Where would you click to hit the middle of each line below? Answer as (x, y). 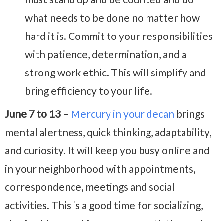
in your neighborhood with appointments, (100, 169)
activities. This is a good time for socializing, (104, 205)
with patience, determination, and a (106, 54)
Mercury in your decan (122, 114)
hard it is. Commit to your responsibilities (119, 36)
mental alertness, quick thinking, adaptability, (108, 132)
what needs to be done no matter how (112, 18)
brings (189, 114)
